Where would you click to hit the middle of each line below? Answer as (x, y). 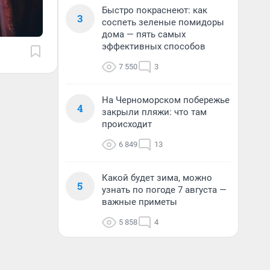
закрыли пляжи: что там (154, 112)
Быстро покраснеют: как (155, 10)
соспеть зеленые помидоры (163, 22)
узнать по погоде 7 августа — (164, 190)
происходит (127, 124)
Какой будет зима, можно (157, 178)
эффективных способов (154, 46)
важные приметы (140, 202)
